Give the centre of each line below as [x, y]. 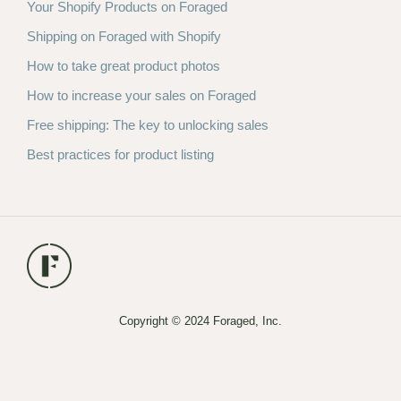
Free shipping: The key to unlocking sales [148, 125]
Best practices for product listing [120, 155]
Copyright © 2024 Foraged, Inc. [200, 321]
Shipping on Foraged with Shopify [124, 37]
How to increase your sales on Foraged [141, 96]
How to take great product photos [124, 66]
